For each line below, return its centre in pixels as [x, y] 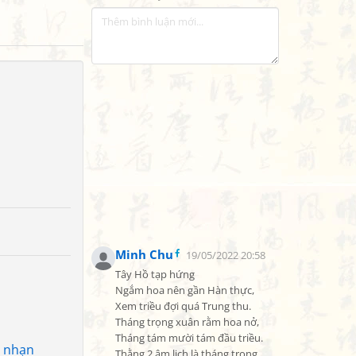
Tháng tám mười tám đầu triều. [189, 338]
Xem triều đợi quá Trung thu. [183, 306]
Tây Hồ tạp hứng [155, 275]
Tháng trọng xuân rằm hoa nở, [187, 322]
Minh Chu [144, 254]
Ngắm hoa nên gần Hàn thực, [185, 290]
